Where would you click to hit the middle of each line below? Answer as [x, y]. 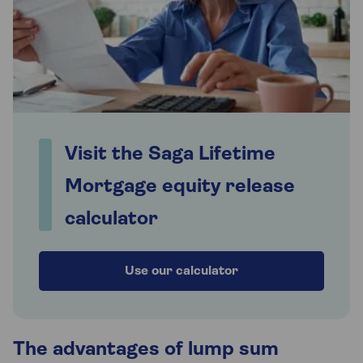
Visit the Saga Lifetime [170, 155]
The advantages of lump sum [146, 350]
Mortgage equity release [180, 188]
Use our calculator [181, 272]
